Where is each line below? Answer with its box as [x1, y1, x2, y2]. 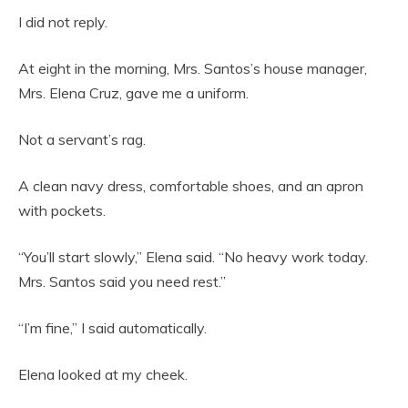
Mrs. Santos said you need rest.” [18, 271, 226, 291]
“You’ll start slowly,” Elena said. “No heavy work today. [18, 247, 368, 266]
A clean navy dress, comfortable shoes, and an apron [18, 176, 363, 195]
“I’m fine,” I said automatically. [18, 318, 207, 337]
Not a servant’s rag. [18, 129, 146, 148]
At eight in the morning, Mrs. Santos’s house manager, [18, 58, 367, 77]
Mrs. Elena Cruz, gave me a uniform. [18, 83, 249, 102]
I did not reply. [18, 12, 107, 31]
